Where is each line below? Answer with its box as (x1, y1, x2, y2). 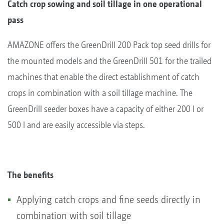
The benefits (7, 169, 53, 180)
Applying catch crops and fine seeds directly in (16, 193, 200, 205)
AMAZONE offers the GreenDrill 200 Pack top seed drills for (7, 39, 210, 50)
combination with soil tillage (16, 209, 131, 221)
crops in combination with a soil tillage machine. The (7, 87, 192, 98)
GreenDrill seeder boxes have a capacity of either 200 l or (7, 103, 203, 114)
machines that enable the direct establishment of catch (7, 71, 199, 82)
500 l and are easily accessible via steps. (7, 119, 145, 130)
